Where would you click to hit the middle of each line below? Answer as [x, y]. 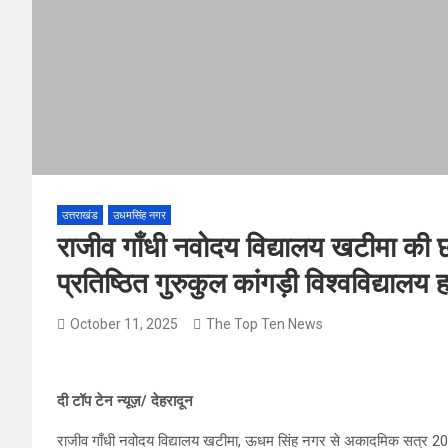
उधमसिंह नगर [139, 215]
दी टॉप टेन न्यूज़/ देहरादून [125, 400]
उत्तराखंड [80, 215]
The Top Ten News [264, 323]
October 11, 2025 [124, 323]
